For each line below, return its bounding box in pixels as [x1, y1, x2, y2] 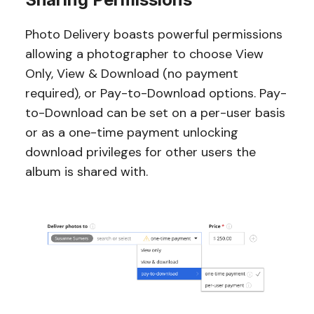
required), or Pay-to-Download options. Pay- [25, 85, 287, 102]
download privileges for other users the [25, 144, 256, 161]
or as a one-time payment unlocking [25, 124, 238, 142]
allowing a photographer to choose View [25, 46, 264, 63]
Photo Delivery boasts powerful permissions [25, 26, 282, 43]
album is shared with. [25, 163, 148, 181]
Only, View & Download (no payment [25, 65, 238, 83]
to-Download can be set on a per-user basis [25, 104, 285, 122]
